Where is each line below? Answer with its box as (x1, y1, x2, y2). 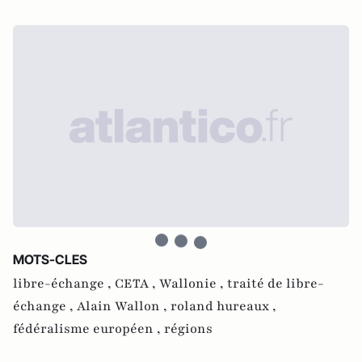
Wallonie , (159, 274, 227, 293)
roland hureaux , (170, 297, 276, 315)
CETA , (115, 274, 159, 293)
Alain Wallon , (77, 297, 170, 315)
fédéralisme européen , (13, 319, 164, 338)
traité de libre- (227, 274, 324, 293)
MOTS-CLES (13, 250, 87, 267)
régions (164, 319, 213, 338)
